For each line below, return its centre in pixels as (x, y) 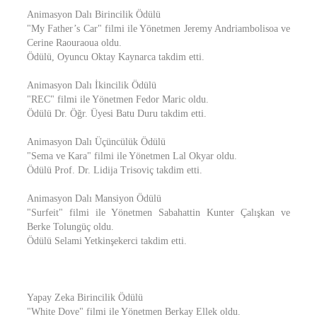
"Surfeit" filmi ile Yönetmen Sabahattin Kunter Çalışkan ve (158, 213)
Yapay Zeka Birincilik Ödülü (85, 298)
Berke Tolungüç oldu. (70, 227)
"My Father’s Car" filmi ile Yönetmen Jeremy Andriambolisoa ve (158, 29)
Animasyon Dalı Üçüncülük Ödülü (96, 142)
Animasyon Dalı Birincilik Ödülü (94, 15)
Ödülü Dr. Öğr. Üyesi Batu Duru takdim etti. (117, 114)
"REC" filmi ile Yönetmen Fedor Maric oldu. (118, 99)
